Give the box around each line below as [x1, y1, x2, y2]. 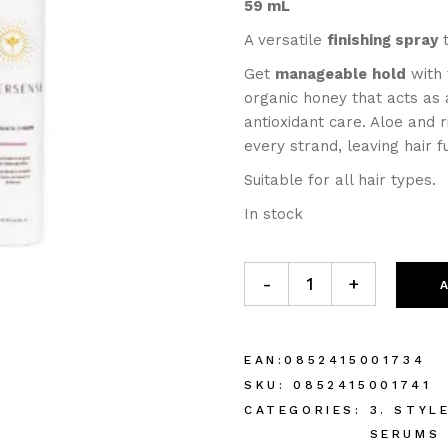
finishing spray [327, 31, 438, 49]
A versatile [244, 31, 327, 49]
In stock [244, 205, 303, 223]
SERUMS [369, 427, 441, 441]
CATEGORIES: [244, 403, 362, 417]
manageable [275, 65, 367, 83]
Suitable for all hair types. [244, 171, 436, 189]
